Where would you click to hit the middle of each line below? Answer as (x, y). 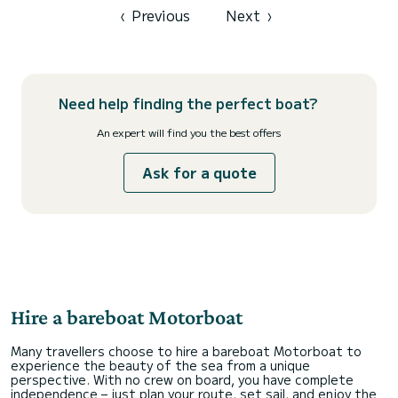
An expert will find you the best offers (188, 132)
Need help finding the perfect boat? (188, 103)
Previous (160, 15)
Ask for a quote (199, 172)
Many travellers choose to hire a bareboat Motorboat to (186, 351)
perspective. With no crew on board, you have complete (182, 379)
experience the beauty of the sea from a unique (160, 365)
